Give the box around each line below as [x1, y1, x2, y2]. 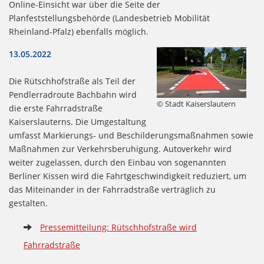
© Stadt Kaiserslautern [156, 98, 236, 109]
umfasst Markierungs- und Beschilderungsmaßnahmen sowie [9, 130, 253, 141]
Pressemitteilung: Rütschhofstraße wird [40, 222, 197, 233]
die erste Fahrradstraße [9, 103, 103, 114]
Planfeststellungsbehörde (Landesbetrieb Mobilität [9, 12, 210, 24]
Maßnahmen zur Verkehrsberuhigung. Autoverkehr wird [9, 143, 232, 155]
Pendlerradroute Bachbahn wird [9, 89, 137, 101]
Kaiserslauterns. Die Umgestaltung [9, 116, 146, 128]
